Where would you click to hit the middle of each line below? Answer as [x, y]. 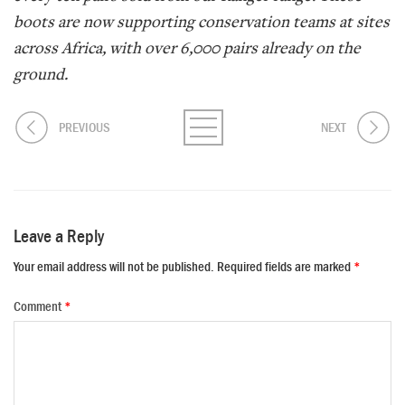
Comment [39, 307]
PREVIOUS [85, 128]
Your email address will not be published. [114, 266]
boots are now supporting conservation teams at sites [202, 22]
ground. [41, 74]
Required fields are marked [285, 266]
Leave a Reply [59, 236]
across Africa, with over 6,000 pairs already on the [187, 48]
